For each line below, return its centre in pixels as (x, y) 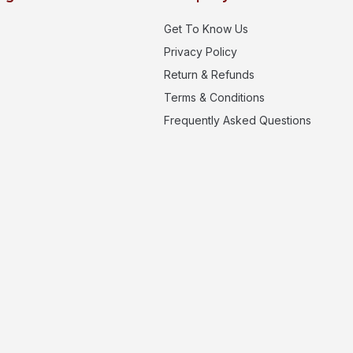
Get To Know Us (206, 28)
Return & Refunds (209, 74)
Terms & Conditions (214, 97)
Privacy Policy (201, 51)
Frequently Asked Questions (238, 120)
